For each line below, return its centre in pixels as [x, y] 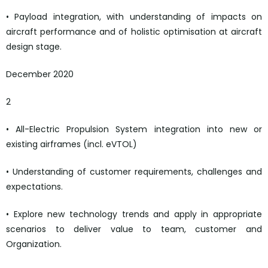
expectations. [34, 187]
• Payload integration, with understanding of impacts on [134, 17]
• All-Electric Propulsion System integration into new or [134, 130]
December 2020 [40, 74]
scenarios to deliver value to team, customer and [134, 229]
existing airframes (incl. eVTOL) [71, 144]
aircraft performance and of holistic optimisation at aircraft [134, 32]
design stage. [34, 47]
